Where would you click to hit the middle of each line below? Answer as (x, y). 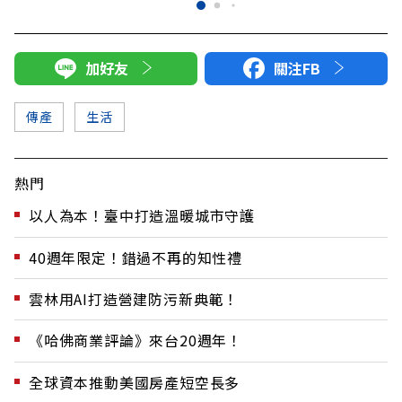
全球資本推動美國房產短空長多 (135, 382)
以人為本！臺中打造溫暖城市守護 (142, 216)
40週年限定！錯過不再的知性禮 (135, 257)
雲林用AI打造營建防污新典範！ (134, 299)
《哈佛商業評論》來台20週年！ (135, 341)
